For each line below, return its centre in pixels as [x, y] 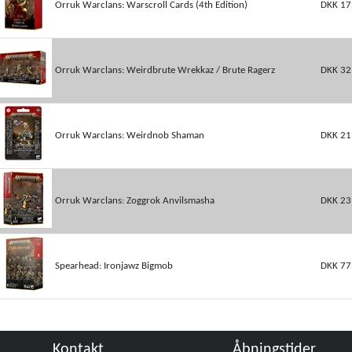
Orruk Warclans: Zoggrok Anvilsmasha [134, 201]
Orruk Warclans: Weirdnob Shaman [129, 136]
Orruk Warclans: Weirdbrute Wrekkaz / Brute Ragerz [165, 70]
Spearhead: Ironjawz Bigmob [114, 266]
